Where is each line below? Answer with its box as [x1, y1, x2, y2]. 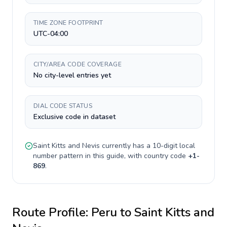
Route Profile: [12, 204, 91, 220]
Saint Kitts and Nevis [33, 141, 100, 150]
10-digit [153, 141, 177, 150]
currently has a [100, 141, 153, 150]
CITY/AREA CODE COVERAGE [33, 60, 122, 68]
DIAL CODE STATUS [33, 102, 92, 110]
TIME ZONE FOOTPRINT [33, 19, 103, 27]
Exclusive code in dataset [33, 112, 116, 122]
